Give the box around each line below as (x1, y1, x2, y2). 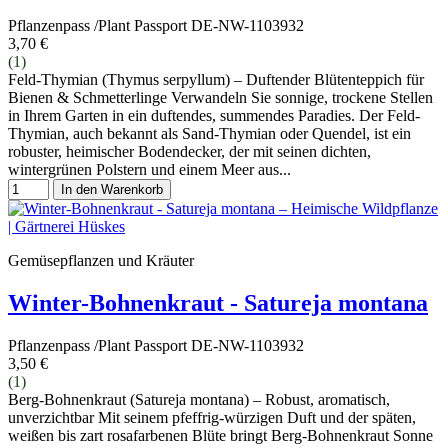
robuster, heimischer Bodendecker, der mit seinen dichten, (8, 142, 371, 160)
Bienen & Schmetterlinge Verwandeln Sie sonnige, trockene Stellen (8, 88, 433, 106)
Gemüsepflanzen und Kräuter (8, 251, 194, 269)
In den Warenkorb (61, 181, 163, 197)
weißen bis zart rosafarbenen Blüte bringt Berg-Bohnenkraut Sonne (8, 426, 433, 444)
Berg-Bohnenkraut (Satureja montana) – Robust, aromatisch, (8, 390, 390, 408)
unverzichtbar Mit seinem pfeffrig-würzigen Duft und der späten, (8, 408, 416, 426)
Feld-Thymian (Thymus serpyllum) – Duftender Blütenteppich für (8, 70, 424, 88)
